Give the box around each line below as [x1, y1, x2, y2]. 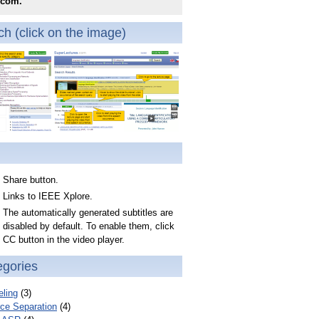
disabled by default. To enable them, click [3, 221, 174, 231]
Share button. [3, 174, 58, 185]
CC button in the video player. [3, 234, 125, 245]
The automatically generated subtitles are [3, 207, 173, 218]
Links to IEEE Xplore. [3, 191, 93, 202]
